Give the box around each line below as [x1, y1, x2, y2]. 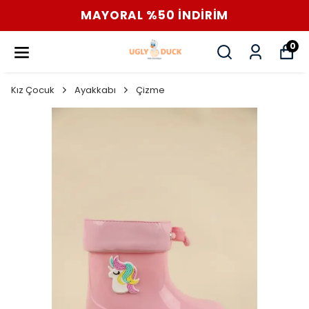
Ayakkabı [74, 83, 116, 97]
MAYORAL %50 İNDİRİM [68, 7, 217, 23]
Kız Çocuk [11, 83, 54, 97]
